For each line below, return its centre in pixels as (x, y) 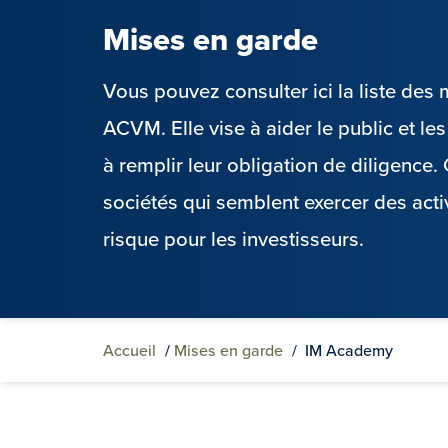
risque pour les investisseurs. (233, 238)
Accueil (129, 350)
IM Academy (349, 350)
